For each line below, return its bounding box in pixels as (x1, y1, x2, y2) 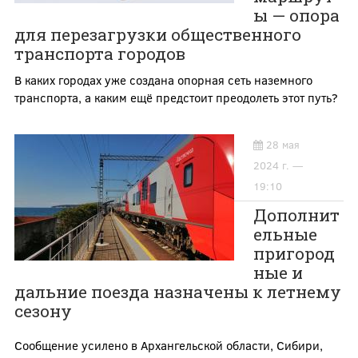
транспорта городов (14, 42, 185, 65)
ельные (253, 222, 317, 245)
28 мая (265, 137, 300, 152)
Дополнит (253, 203, 340, 226)
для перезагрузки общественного (14, 22, 301, 46)
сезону (14, 299, 72, 322)
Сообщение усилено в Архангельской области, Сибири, (14, 336, 323, 353)
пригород (253, 241, 335, 265)
